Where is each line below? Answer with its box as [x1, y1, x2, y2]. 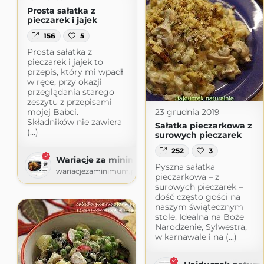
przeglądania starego [27, 87, 114, 98]
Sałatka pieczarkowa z [154, 120, 252, 131]
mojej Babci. [27, 107, 78, 118]
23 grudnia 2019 [154, 106, 220, 117]
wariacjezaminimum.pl [55, 167, 137, 176]
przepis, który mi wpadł [27, 67, 123, 78]
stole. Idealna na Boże [154, 211, 244, 222]
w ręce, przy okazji [27, 77, 102, 88]
